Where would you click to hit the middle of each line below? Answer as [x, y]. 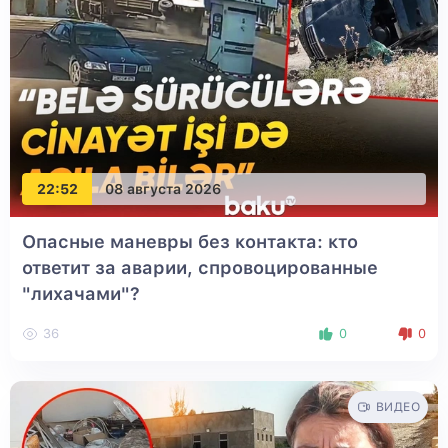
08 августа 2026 [163, 188]
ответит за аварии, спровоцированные [200, 268]
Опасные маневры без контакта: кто [190, 242]
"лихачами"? [81, 294]
